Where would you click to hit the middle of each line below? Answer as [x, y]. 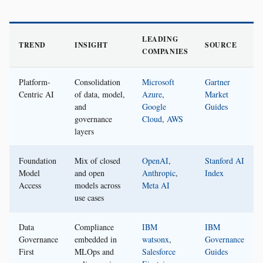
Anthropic [159, 173]
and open [90, 173]
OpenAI [155, 161]
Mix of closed [97, 161]
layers [84, 131]
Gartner [218, 82]
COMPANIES [165, 52]
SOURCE [221, 45]
